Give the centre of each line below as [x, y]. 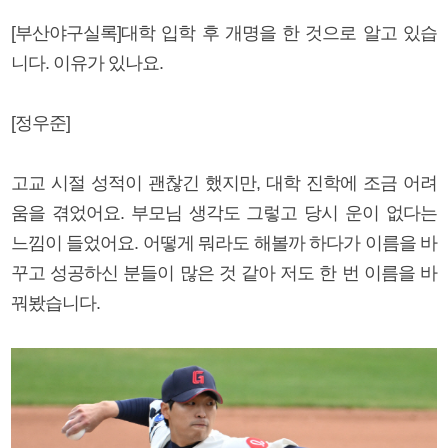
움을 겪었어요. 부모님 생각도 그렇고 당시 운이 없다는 [224, 212]
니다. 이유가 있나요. [87, 62]
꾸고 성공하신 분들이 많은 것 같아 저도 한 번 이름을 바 [224, 272]
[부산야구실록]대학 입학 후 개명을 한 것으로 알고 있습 [224, 32]
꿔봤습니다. [55, 302]
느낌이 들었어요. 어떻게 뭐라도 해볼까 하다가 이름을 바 [224, 242]
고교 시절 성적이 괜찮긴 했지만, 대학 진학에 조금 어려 [224, 182]
